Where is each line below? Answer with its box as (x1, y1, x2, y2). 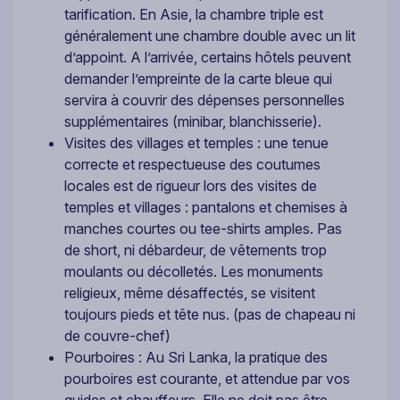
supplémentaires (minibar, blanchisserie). (64, 112, 321, 130)
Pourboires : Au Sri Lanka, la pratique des (64, 347, 328, 366)
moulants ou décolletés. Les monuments (64, 262, 323, 280)
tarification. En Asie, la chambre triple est (64, 4, 323, 23)
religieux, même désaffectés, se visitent (64, 283, 315, 302)
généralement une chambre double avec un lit (64, 26, 355, 45)
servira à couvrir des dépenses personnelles (64, 90, 345, 109)
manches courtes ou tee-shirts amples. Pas (64, 219, 342, 237)
